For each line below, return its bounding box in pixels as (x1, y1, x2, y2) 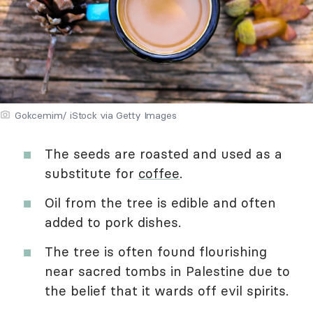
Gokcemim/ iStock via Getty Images (15, 108, 177, 122)
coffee (138, 164, 180, 182)
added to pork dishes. (45, 213, 181, 231)
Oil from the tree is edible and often (45, 194, 276, 211)
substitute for (45, 164, 138, 182)
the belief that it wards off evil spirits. (45, 282, 289, 299)
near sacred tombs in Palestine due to (45, 262, 290, 279)
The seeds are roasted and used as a (45, 145, 282, 162)
